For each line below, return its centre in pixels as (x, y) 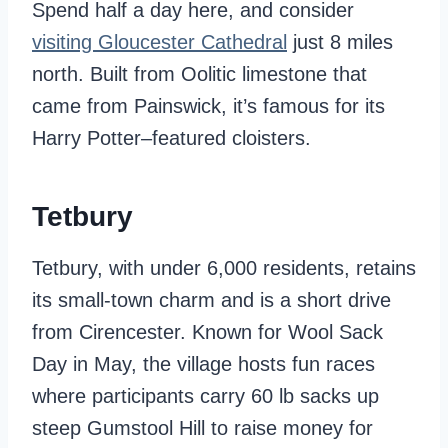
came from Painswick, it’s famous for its (208, 106)
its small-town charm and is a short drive (211, 300)
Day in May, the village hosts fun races (203, 364)
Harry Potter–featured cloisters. (171, 138)
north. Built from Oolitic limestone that (199, 74)
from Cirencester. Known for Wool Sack (207, 332)
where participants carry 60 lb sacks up (205, 396)
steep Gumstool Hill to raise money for (202, 428)
